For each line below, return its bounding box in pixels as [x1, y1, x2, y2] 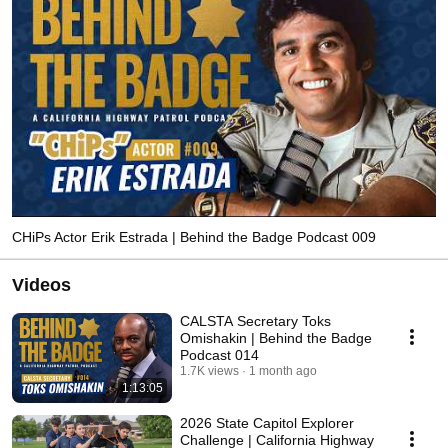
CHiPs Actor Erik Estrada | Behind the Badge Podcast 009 [12, 228, 376, 245]
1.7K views [180, 363, 239, 378]
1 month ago [249, 363, 317, 378]
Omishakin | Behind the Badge [180, 329, 372, 346]
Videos [12, 274, 71, 295]
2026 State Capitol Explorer [180, 414, 354, 431]
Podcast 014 [180, 346, 259, 363]
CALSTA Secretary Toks [180, 312, 331, 329]
